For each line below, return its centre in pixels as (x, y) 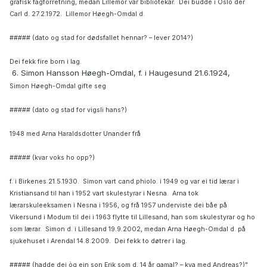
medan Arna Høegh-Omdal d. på (195, 229)
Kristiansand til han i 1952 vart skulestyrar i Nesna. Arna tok (104, 194)
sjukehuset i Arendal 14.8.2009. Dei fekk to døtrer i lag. (98, 241)
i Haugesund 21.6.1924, (187, 73)
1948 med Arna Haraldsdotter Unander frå (75, 134)
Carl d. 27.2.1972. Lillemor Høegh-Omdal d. (77, 14)
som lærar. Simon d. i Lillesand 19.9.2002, (76, 229)
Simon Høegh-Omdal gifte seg (58, 86)
